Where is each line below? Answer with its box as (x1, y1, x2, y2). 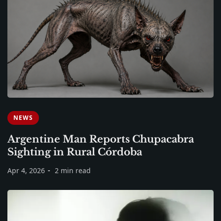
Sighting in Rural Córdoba (7, 146, 142, 158)
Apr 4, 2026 (7, 166, 45, 176)
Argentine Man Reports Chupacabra (7, 133, 194, 146)
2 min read (55, 166, 91, 176)
